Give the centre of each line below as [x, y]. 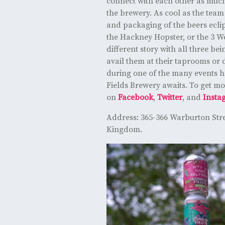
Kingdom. [124, 129]
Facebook [135, 97]
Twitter [170, 97]
